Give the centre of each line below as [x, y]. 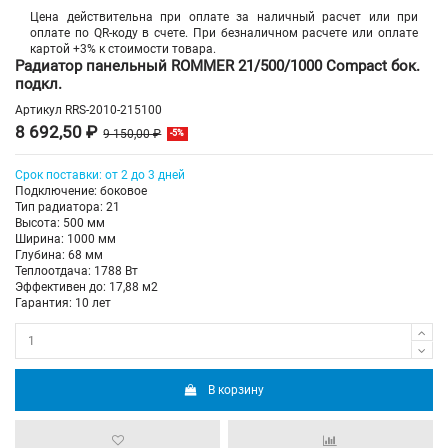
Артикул [38, 110]
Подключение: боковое [81, 191]
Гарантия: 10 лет [63, 303]
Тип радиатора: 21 [67, 207]
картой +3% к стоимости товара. [123, 48]
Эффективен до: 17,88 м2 [86, 287]
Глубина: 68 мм [59, 255]
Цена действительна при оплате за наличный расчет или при [224, 16]
